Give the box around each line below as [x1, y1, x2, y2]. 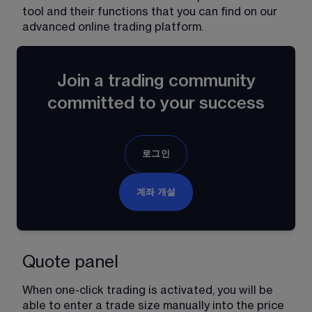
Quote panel [22, 253, 118, 270]
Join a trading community [56, 72, 256, 89]
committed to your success [47, 95, 265, 111]
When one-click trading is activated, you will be [22, 285, 276, 296]
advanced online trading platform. [22, 22, 203, 33]
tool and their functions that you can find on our [22, 6, 280, 17]
